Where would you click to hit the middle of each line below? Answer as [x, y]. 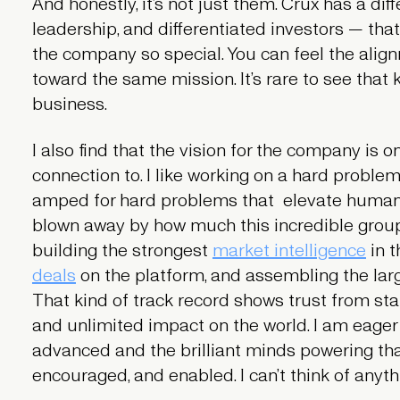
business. [69, 104]
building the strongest [122, 250]
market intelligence [289, 250]
